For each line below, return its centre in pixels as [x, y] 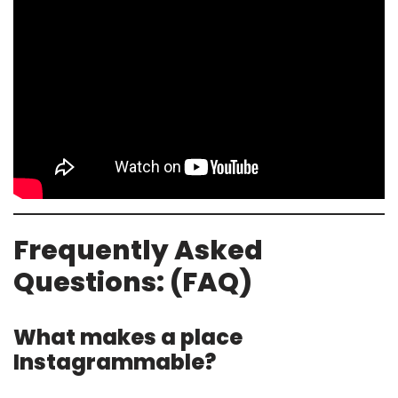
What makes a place [128, 337]
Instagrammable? [115, 362]
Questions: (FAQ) [133, 282]
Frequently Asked [138, 250]
